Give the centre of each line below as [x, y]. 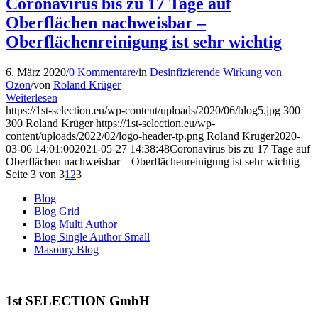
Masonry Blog [66, 249]
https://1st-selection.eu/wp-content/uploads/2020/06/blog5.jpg [143, 110]
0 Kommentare [102, 72]
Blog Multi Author [76, 224]
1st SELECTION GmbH [78, 301]
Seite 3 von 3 [35, 174]
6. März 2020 [36, 72]
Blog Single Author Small [92, 236]
